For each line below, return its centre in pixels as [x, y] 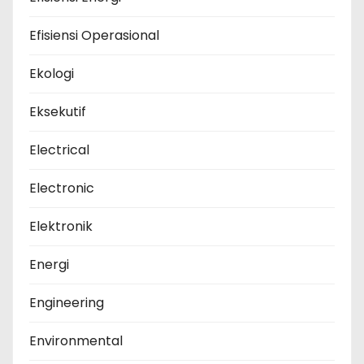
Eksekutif [58, 112]
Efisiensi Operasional [94, 36]
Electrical [59, 150]
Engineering [67, 303]
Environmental [76, 341]
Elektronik [61, 227]
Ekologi [52, 74]
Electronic [62, 188]
